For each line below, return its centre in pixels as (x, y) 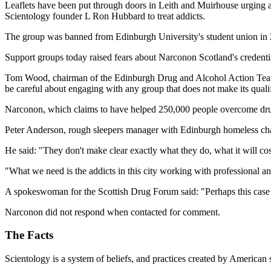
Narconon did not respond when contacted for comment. (113, 212)
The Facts (29, 235)
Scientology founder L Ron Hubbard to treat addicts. (105, 16)
